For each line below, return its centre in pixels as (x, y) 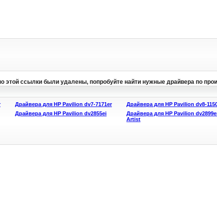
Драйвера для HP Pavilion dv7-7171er (63, 104)
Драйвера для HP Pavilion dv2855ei (61, 113)
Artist (133, 119)
